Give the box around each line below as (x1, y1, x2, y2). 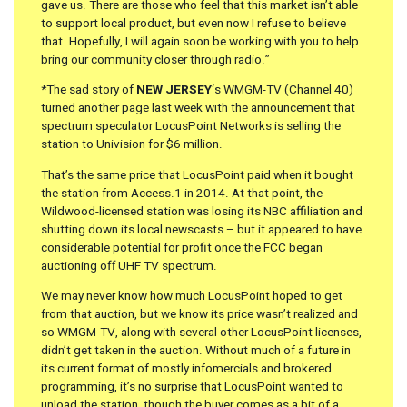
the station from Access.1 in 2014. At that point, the (41, 184, 323, 203)
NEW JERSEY (136, 81, 212, 100)
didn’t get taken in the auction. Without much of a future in (41, 342, 351, 361)
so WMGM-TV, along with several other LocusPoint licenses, (41, 323, 362, 342)
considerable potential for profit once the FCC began (41, 238, 323, 257)
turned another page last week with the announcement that (41, 99, 355, 118)
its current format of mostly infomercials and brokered (41, 360, 332, 379)
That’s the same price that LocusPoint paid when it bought (41, 165, 353, 184)
